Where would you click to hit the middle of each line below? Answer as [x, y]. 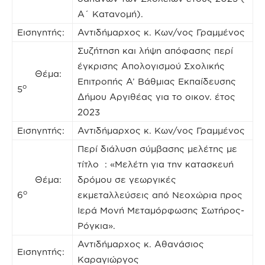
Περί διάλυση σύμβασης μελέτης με [157, 148]
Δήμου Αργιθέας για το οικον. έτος [156, 96]
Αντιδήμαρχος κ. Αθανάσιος [141, 244]
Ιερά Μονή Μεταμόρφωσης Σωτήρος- [161, 210]
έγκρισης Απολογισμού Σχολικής [151, 66]
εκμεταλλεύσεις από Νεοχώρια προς [160, 195]
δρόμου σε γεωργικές [127, 179]
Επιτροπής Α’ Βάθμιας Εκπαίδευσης [157, 81]
